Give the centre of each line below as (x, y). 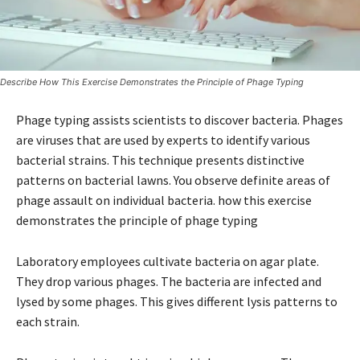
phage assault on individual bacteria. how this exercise (164, 200)
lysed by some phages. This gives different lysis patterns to (177, 301)
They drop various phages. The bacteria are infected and (169, 281)
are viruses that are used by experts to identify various (163, 139)
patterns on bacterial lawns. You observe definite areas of (173, 180)
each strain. (48, 321)
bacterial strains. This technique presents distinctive (160, 160)
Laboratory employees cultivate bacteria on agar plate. (168, 261)
